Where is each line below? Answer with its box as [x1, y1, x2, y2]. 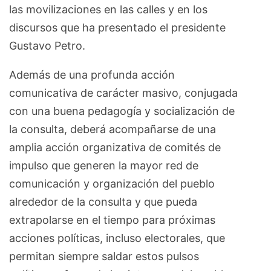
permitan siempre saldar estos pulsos [9, 250, 199, 263]
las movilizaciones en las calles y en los [9, 3, 207, 16]
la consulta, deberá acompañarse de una [9, 123, 216, 136]
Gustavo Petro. [9, 39, 85, 53]
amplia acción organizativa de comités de [9, 141, 221, 154]
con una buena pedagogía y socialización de [9, 105, 235, 118]
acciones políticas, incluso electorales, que [9, 232, 225, 245]
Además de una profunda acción [9, 68, 175, 82]
